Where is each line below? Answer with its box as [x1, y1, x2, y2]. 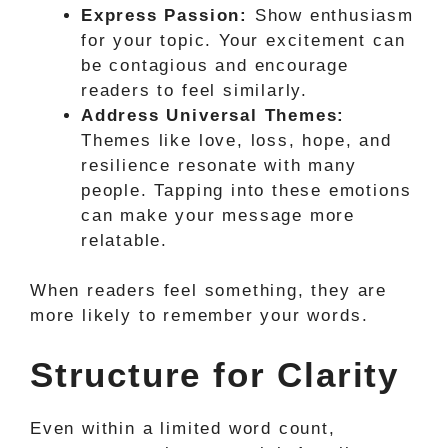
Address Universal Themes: [81, 105, 346, 125]
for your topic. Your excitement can [81, 30, 406, 50]
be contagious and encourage [81, 55, 349, 75]
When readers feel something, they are [30, 281, 387, 300]
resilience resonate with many [81, 155, 357, 175]
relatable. [81, 230, 169, 250]
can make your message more [81, 205, 356, 225]
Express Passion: [81, 5, 248, 25]
